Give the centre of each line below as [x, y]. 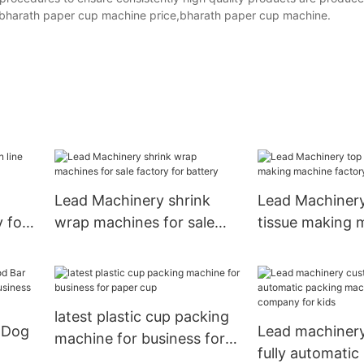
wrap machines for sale [134, 223]
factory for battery [119, 245]
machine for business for [139, 339]
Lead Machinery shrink [132, 201]
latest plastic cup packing [141, 317]
